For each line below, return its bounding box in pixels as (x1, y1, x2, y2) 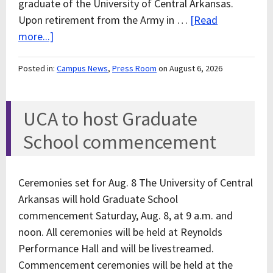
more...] (18, 29, 54, 43)
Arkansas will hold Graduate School (18, 192, 178, 206)
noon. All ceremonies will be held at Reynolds (18, 225, 222, 239)
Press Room (112, 63, 157, 74)
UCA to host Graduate (23, 107, 197, 131)
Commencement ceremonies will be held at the (18, 258, 233, 272)
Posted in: (18, 63, 57, 74)
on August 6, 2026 (158, 63, 222, 74)
